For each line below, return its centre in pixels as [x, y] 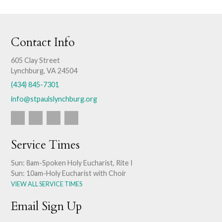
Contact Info [43, 42]
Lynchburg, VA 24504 [44, 71]
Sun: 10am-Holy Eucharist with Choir [69, 173]
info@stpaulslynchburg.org [54, 99]
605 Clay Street [36, 60]
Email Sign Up [47, 206]
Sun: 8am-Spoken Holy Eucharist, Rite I [72, 163]
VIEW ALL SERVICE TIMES [47, 184]
